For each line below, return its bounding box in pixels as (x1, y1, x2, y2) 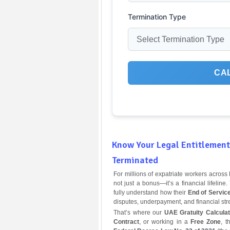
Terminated (112, 154, 158, 166)
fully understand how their (113, 188, 188, 196)
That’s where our (113, 208, 164, 216)
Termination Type (128, 12, 186, 21)
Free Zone (190, 218, 221, 225)
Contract (113, 218, 139, 225)
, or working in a (139, 218, 191, 225)
